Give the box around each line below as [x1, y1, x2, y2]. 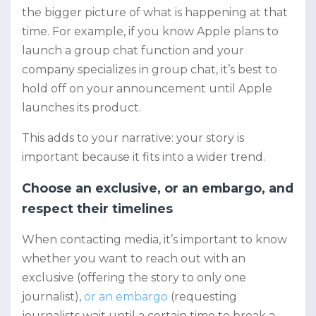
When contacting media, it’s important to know [22, 233, 287, 247]
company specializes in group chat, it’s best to [22, 63, 277, 77]
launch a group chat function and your [22, 44, 244, 58]
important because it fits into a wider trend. [22, 150, 265, 164]
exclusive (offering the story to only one [22, 271, 246, 285]
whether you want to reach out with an [22, 252, 245, 266]
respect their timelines [22, 201, 173, 217]
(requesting [168, 290, 237, 304]
